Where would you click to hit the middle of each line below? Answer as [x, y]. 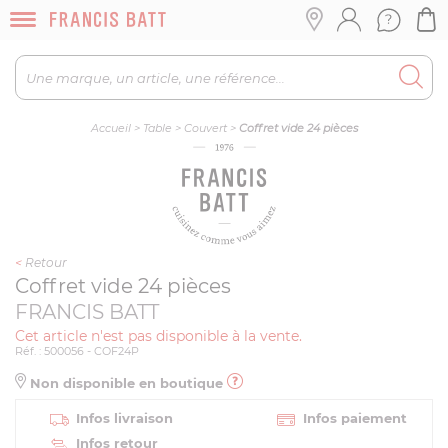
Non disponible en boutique [126, 383]
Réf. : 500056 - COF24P [77, 351]
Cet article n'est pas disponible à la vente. [158, 336]
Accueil [110, 128]
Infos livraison [124, 418]
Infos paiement [355, 418]
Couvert [205, 128]
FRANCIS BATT [87, 312]
